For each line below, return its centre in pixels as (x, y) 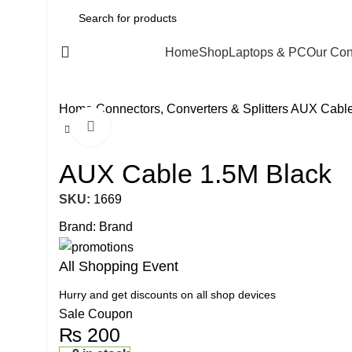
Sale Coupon (96, 314)
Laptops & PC (268, 52)
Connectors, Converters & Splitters (193, 109)
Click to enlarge (152, 126)
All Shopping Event (119, 267)
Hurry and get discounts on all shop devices (167, 295)
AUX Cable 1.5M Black (195, 174)
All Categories (125, 51)
